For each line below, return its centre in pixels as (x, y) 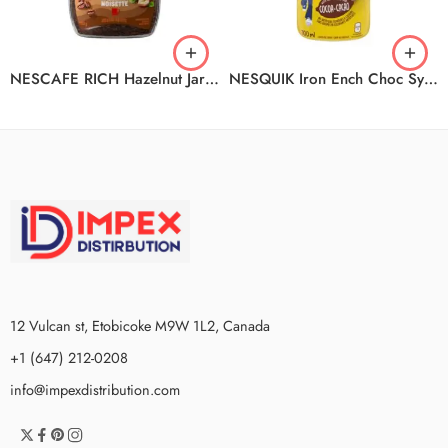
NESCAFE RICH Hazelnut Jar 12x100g (212, 78)
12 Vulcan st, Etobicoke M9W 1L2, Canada (140, 325)
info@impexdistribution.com (95, 389)
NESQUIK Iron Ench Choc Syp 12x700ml (431, 78)
